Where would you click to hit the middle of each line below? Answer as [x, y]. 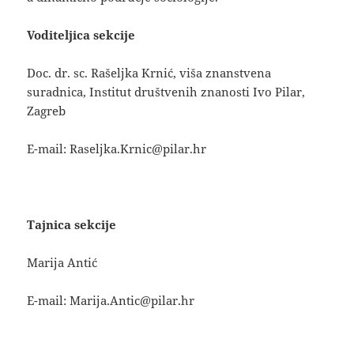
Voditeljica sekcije [81, 35]
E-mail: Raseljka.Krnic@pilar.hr [117, 149]
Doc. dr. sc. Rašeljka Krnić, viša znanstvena [149, 73]
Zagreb [47, 111]
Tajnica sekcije [72, 225]
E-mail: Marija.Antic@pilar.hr [111, 301]
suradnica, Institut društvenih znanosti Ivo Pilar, [166, 92]
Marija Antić [62, 263]
